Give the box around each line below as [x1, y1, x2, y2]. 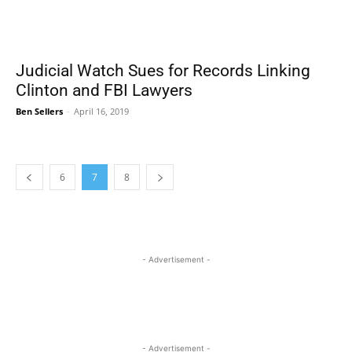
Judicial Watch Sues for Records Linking [16, 61, 310, 80]
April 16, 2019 [74, 105, 129, 117]
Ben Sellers [16, 105, 63, 117]
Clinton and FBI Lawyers [16, 81, 192, 100]
